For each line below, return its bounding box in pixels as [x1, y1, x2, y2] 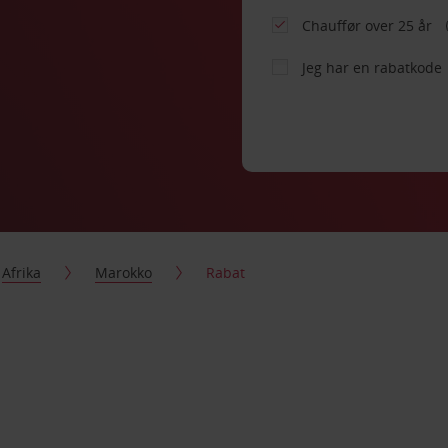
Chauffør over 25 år [302, 16, 437, 35]
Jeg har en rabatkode [302, 58, 443, 77]
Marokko [95, 263, 153, 282]
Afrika [2, 263, 42, 282]
